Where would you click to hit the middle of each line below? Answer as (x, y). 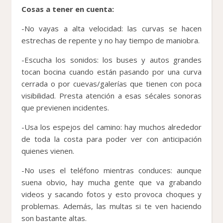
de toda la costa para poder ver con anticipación (111, 139)
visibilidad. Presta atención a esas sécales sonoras (111, 95)
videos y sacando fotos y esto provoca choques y (111, 194)
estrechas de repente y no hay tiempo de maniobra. (111, 40)
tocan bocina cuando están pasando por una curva (111, 71)
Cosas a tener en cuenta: (68, 9)
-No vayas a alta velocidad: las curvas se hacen (111, 28)
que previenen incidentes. (65, 107)
